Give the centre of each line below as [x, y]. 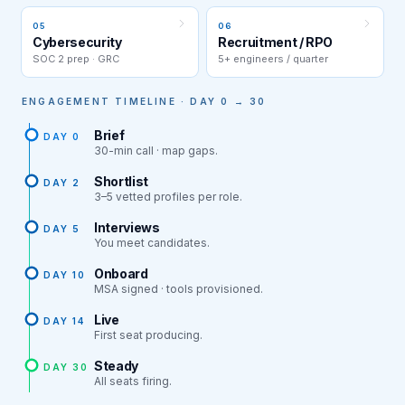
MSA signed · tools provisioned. [179, 288]
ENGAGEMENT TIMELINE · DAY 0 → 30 [144, 101]
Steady [116, 365]
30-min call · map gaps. [156, 150]
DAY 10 [65, 274]
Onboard [121, 273]
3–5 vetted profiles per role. [168, 196]
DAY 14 [64, 320]
